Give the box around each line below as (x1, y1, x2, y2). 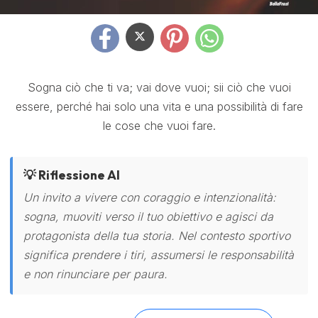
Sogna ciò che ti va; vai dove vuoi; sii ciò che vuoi (27, 80, 291, 94)
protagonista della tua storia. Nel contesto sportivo (23, 229, 290, 243)
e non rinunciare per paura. (23, 267, 168, 281)
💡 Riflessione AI (23, 167, 120, 183)
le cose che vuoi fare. (102, 119, 216, 133)
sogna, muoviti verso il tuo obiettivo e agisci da (23, 209, 273, 224)
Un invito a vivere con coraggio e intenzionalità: (23, 190, 276, 204)
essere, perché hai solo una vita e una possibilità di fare (15, 99, 303, 114)
